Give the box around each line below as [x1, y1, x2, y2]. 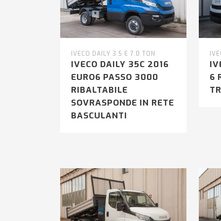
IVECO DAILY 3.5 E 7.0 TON [71, 50, 155, 58]
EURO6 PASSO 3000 [71, 72, 158, 83]
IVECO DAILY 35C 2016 [71, 59, 169, 71]
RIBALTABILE [71, 84, 128, 96]
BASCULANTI [71, 110, 127, 122]
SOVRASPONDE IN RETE [71, 97, 174, 109]
